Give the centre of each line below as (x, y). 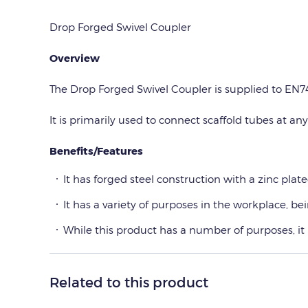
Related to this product (129, 282)
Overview (75, 58)
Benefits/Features (96, 151)
